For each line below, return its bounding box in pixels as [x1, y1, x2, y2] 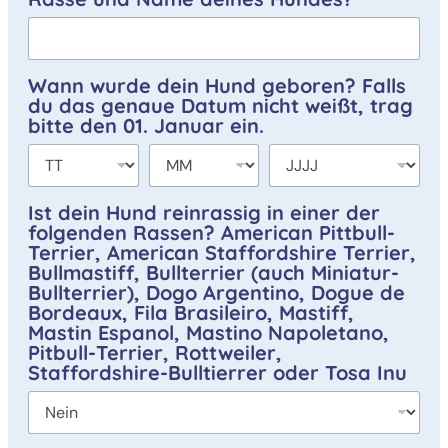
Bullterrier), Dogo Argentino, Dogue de [28, 279, 405, 305]
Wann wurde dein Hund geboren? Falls [28, 72, 406, 98]
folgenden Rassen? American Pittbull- [28, 219, 395, 245]
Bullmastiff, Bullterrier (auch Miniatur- [28, 259, 399, 285]
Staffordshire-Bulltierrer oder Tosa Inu [28, 359, 407, 385]
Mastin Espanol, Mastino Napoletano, [28, 319, 389, 345]
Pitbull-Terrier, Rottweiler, [28, 339, 282, 365]
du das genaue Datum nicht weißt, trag [28, 92, 413, 118]
